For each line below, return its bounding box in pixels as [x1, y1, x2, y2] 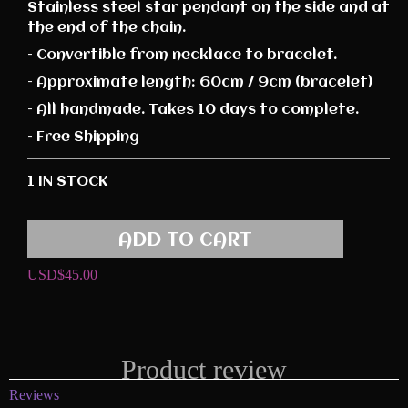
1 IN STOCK [27, 175, 107, 189]
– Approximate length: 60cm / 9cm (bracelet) [27, 76, 372, 90]
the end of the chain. [27, 21, 186, 36]
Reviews [9, 387, 59, 403]
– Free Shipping [27, 130, 139, 145]
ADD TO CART [118, 231, 252, 250]
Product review [121, 354, 287, 384]
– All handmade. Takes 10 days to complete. [27, 103, 359, 117]
